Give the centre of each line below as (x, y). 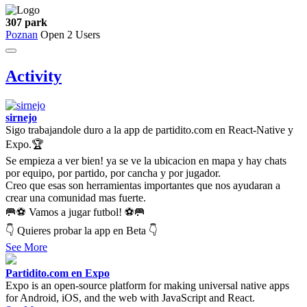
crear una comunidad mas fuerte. (76, 197)
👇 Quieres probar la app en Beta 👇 (82, 230)
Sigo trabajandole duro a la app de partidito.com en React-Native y (149, 130)
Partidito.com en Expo (58, 273)
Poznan (22, 35)
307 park (26, 22)
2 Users (82, 35)
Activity (34, 76)
